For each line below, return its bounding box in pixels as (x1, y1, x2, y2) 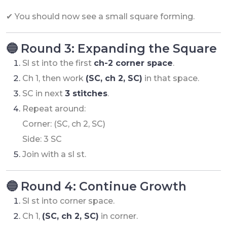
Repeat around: (22, 103, 86, 113)
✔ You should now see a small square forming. (6, 11, 195, 21)
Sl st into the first (22, 58, 94, 68)
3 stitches (65, 88, 107, 98)
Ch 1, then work (22, 73, 86, 83)
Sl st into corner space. (22, 196, 115, 206)
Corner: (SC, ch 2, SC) (22, 119, 105, 129)
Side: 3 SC (22, 134, 62, 144)
